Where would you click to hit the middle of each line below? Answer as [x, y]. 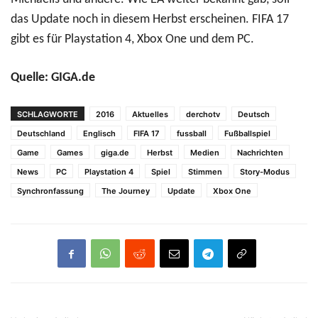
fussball [192, 134]
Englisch [99, 134]
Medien [205, 153]
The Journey [126, 191]
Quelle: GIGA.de [53, 78]
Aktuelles [150, 115]
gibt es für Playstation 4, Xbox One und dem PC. [132, 40]
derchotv [203, 115]
